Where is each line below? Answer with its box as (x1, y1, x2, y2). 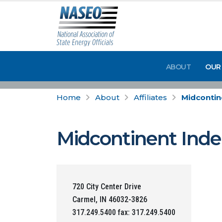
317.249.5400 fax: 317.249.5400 (72, 208, 175, 217)
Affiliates (134, 93, 167, 102)
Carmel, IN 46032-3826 (72, 195, 147, 204)
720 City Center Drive (72, 182, 141, 191)
